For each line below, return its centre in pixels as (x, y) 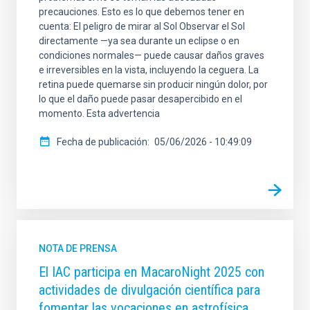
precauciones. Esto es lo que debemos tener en (142, 12)
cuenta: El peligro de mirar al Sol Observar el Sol (142, 27)
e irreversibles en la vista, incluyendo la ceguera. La (149, 70)
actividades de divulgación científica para (149, 290)
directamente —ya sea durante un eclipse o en (139, 41)
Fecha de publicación (102, 142)
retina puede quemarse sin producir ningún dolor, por (153, 85)
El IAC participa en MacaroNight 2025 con (152, 272)
